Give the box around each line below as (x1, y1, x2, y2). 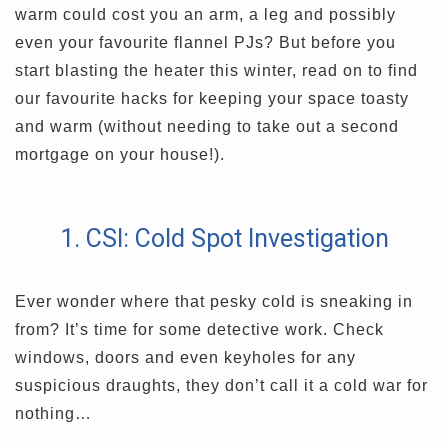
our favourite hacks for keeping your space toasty (15, 90, 409, 108)
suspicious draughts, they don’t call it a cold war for (15, 377, 428, 395)
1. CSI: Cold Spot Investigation (59, 224, 389, 254)
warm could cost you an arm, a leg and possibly (15, 6, 396, 24)
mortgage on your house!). (15, 146, 225, 164)
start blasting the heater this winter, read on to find (15, 62, 418, 80)
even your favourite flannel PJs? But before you (15, 34, 396, 52)
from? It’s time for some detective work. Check (15, 321, 384, 339)
